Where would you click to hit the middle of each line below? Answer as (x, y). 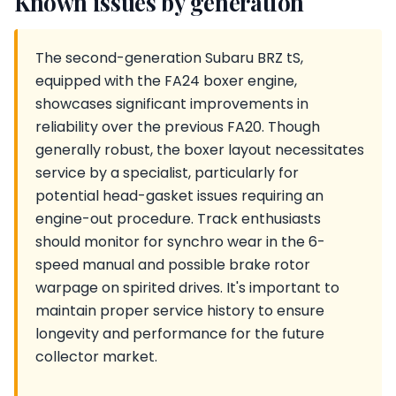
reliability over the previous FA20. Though (178, 127)
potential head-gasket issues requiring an (179, 196)
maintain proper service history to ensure (180, 311)
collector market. (96, 357)
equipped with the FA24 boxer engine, (166, 81)
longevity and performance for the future (180, 334)
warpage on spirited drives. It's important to (187, 288)
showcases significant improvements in (172, 104)
